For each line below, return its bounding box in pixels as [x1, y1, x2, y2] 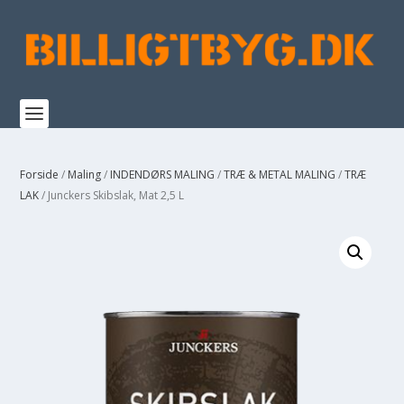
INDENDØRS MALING [110, 167, 216, 182]
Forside [20, 167, 60, 182]
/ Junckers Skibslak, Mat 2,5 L [39, 188, 185, 203]
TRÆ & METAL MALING [224, 167, 336, 182]
